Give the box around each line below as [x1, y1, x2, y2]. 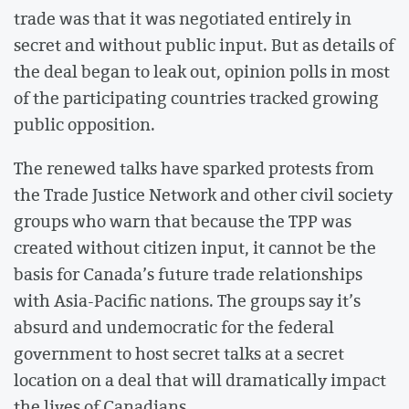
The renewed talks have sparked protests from [14, 155, 374, 180]
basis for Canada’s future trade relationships [14, 261, 362, 286]
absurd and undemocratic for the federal [14, 314, 334, 339]
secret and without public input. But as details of [14, 33, 394, 58]
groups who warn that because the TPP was [14, 208, 351, 233]
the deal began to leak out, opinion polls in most [14, 59, 390, 84]
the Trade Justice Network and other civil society [14, 182, 393, 206]
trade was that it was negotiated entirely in [14, 6, 351, 31]
